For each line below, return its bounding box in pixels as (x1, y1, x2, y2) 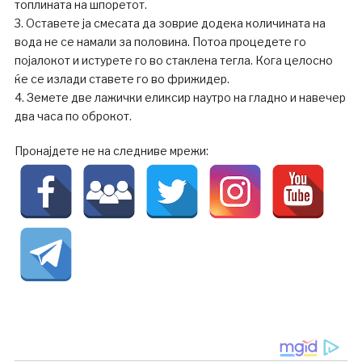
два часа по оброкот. (14, 109, 132, 124)
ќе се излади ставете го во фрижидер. (14, 72, 229, 86)
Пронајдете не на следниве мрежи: (14, 144, 208, 158)
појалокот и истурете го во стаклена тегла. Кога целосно (14, 53, 333, 68)
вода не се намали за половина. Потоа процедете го (14, 35, 306, 49)
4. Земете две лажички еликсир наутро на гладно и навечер (14, 90, 346, 105)
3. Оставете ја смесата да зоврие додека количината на (14, 16, 326, 31)
